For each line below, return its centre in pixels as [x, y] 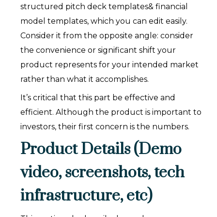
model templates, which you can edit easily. [104, 21]
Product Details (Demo [101, 150]
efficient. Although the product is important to [111, 112]
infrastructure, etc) [86, 196]
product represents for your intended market [110, 65]
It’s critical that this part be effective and [98, 98]
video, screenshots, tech [103, 173]
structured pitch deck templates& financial [104, 7]
